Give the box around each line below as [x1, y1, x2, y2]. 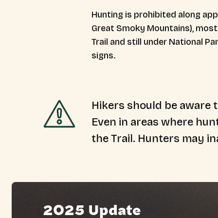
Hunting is [91, 9, 134, 20]
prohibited [134, 9, 176, 20]
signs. [91, 50, 115, 61]
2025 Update [43, 204, 141, 217]
